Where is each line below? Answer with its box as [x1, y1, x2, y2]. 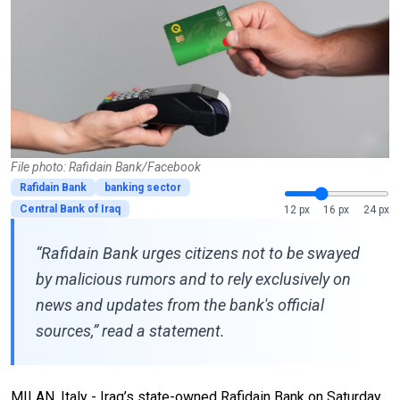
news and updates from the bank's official [36, 295, 324, 314]
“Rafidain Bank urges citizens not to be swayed [36, 243, 360, 262]
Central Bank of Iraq [20, 202, 121, 215]
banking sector [104, 180, 181, 194]
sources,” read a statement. [36, 321, 225, 340]
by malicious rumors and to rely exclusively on [36, 269, 351, 288]
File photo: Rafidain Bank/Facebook [11, 159, 201, 174]
